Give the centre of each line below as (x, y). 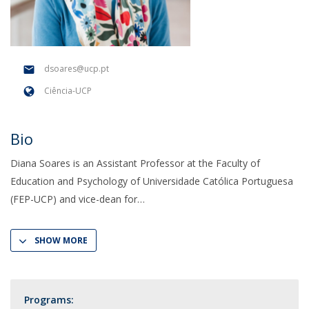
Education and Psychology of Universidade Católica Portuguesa (152, 181)
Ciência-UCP (68, 91)
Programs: (49, 300)
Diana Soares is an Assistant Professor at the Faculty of (135, 163)
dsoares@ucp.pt (77, 69)
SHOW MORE (61, 240)
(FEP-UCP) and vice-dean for (74, 199)
